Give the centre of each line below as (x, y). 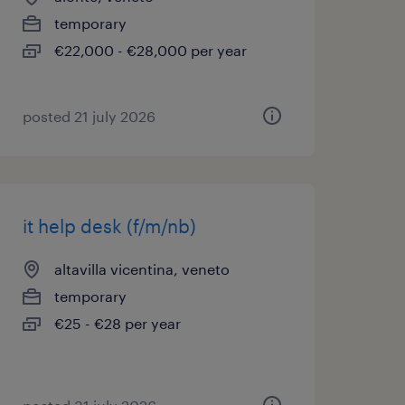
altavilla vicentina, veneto (141, 269)
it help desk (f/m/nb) (109, 226)
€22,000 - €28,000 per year (150, 50)
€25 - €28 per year (117, 323)
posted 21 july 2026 (89, 116)
